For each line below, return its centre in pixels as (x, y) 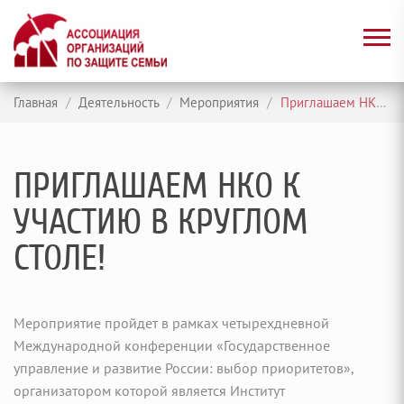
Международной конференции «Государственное (172, 346)
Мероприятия (217, 103)
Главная (36, 103)
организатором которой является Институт (149, 391)
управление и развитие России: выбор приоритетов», (184, 368)
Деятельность (117, 103)
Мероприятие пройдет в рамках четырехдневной (171, 323)
